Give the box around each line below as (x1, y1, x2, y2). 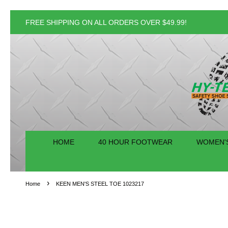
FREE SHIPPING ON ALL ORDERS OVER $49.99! (25, 18, 187, 27)
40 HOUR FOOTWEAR (98, 138, 173, 146)
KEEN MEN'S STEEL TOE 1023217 (56, 181, 144, 187)
